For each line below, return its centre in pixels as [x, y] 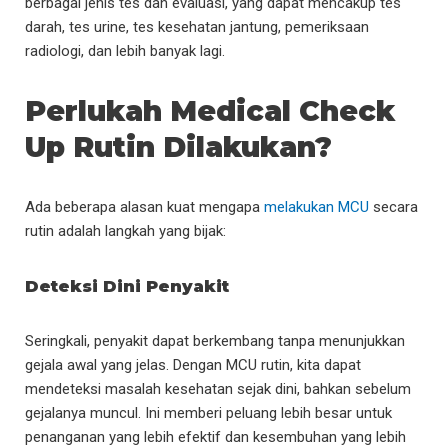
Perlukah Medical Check [210, 110]
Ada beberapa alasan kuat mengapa [144, 206]
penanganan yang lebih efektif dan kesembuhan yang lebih [215, 436]
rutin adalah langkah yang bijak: [125, 230]
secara [393, 206]
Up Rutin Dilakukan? [182, 146]
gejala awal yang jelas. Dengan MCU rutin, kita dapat [193, 364]
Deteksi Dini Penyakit [127, 285]
